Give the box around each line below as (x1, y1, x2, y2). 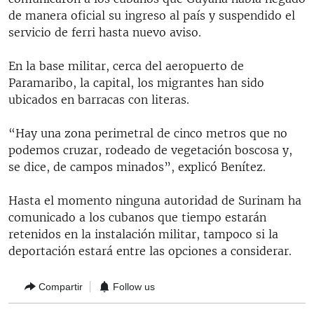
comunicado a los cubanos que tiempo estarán (8, 210, 266, 225)
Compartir (39, 280, 83, 292)
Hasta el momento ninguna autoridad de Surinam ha (8, 193, 301, 208)
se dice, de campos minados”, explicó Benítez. (8, 160, 266, 175)
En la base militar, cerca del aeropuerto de (8, 59, 244, 74)
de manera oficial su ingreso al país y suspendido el (8, 8, 295, 23)
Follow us (113, 280, 155, 292)
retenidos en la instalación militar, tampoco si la (8, 227, 278, 242)
